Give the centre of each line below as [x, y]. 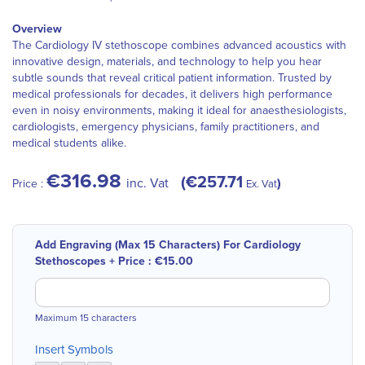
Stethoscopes [70, 261]
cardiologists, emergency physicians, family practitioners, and [166, 127]
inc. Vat [147, 183]
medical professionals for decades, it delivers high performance [172, 94]
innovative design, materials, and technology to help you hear [167, 62]
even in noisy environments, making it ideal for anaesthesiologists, [179, 110]
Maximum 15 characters [86, 318]
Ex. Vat [262, 184]
